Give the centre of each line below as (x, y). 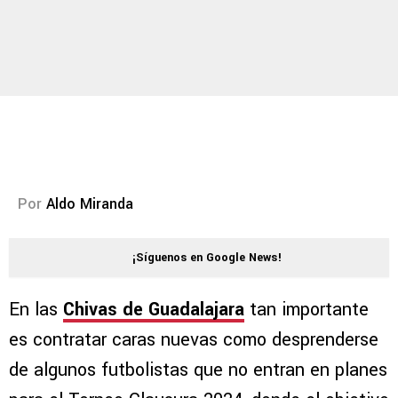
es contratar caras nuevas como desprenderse (194, 340)
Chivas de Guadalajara (154, 310)
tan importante (306, 310)
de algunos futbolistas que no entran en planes (198, 370)
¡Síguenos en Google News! (207, 258)
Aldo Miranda (90, 204)
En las (36, 310)
